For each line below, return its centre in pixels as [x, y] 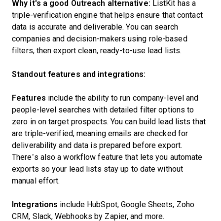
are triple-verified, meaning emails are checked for [100, 133]
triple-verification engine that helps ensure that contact [107, 15]
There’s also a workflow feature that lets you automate [107, 157]
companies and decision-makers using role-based [100, 39]
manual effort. [36, 181]
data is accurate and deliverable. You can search [95, 27]
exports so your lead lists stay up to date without [98, 169]
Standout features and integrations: [79, 74]
